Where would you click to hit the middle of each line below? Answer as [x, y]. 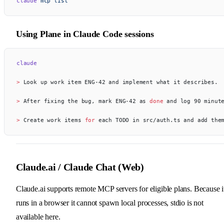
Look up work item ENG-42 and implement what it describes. [120, 82]
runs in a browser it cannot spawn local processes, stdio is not [110, 202]
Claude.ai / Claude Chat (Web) [80, 167]
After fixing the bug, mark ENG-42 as [86, 101]
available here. [38, 216]
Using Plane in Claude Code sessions [85, 34]
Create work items [54, 120]
